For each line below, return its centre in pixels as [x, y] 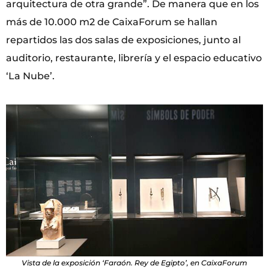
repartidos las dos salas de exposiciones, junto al [123, 40]
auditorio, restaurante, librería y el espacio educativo [134, 58]
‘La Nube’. [30, 76]
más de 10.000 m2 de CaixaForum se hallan [112, 22]
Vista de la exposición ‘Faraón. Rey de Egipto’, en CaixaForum [134, 263]
